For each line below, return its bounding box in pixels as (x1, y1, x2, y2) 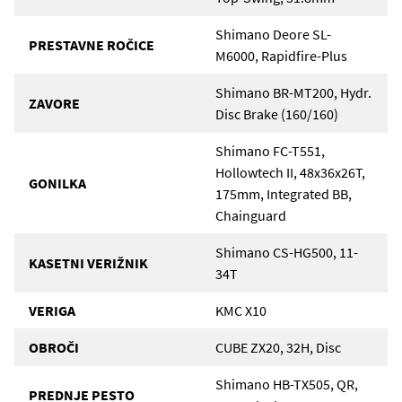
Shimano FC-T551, (215, 142, 325, 161)
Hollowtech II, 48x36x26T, (215, 163, 365, 182)
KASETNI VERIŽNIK (29, 254, 148, 273)
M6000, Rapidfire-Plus (215, 47, 347, 66)
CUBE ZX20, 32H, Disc (215, 338, 341, 357)
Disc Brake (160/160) (215, 105, 338, 124)
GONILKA (29, 174, 86, 193)
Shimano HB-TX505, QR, (215, 375, 358, 394)
